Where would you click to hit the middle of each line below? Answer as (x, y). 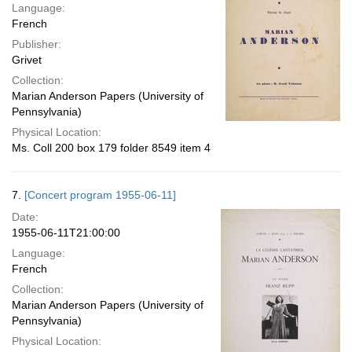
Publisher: (37, 44)
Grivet (27, 60)
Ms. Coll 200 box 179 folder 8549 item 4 (111, 148)
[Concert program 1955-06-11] (100, 195)
